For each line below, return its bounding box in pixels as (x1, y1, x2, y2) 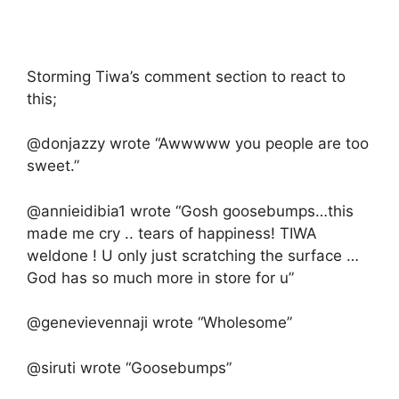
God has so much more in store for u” (27, 268, 294, 287)
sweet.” (27, 157, 79, 175)
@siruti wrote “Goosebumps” (27, 358, 232, 377)
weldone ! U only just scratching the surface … (27, 246, 359, 265)
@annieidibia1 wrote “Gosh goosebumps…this (27, 201, 354, 220)
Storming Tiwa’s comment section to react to (27, 67, 346, 85)
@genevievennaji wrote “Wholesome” (27, 313, 292, 331)
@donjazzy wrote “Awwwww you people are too (27, 134, 369, 152)
